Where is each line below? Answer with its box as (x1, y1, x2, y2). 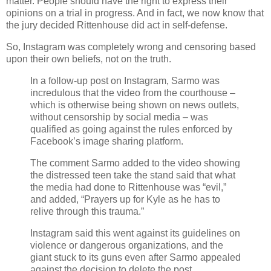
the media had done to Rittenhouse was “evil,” (30, 181, 226, 192)
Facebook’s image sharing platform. (30, 136, 183, 147)
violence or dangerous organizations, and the (30, 240, 223, 250)
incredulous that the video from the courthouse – (30, 88, 235, 99)
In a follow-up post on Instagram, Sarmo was (30, 76, 220, 87)
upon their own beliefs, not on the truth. (6, 54, 171, 65)
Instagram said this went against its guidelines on (30, 227, 240, 238)
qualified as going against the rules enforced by (30, 124, 232, 135)
